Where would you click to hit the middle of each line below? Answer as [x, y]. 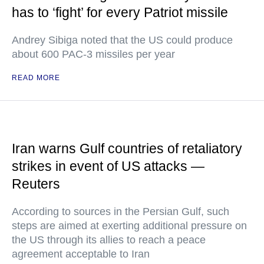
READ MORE [36, 78]
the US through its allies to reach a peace [109, 240]
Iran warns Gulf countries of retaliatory [127, 148]
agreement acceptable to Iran [81, 254]
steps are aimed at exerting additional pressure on [129, 226]
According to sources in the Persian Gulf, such [121, 212]
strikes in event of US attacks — [108, 166]
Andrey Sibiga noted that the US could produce [122, 40]
